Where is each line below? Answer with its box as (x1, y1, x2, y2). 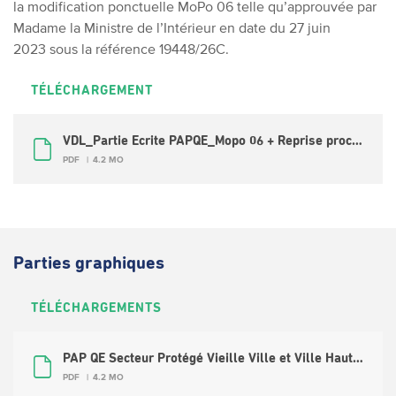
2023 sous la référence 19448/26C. (13, 41, 229, 57)
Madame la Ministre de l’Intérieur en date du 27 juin (13, 19, 331, 35)
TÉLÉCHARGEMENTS (31, 301, 162, 315)
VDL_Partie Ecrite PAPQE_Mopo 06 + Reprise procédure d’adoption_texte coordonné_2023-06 (352, 134, 362, 148)
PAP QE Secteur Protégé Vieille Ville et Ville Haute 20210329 (353, 352, 363, 365)
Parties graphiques (13, 255, 164, 272)
